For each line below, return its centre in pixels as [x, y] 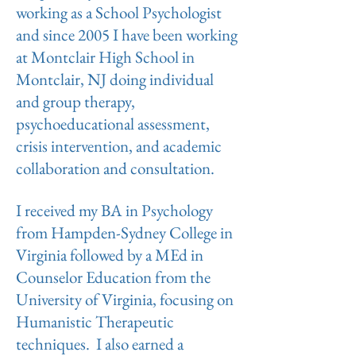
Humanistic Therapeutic [95, 321]
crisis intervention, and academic [119, 146]
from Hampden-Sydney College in [124, 232]
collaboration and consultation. [118, 168]
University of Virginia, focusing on [125, 299]
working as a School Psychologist [119, 12]
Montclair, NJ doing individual [115, 79]
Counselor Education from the [113, 277]
